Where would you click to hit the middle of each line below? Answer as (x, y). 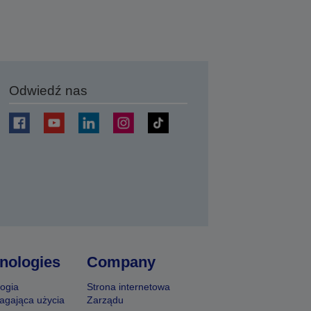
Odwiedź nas (49, 91)
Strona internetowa (129, 287)
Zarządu (106, 300)
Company (121, 262)
